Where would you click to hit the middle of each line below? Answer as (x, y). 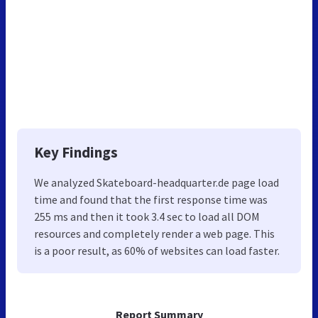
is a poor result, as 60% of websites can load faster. (157, 251)
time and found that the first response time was (151, 200)
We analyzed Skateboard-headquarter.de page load (157, 183)
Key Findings (76, 153)
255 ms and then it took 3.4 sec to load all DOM (147, 217)
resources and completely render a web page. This (154, 234)
